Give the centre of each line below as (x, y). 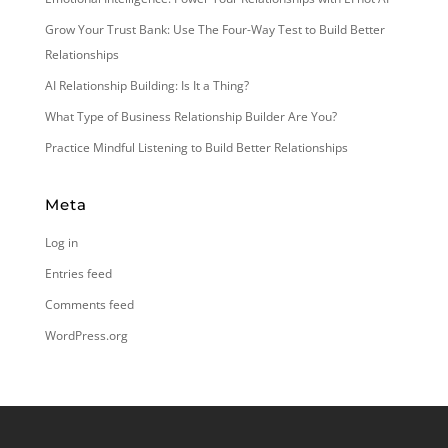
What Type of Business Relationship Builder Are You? (190, 117)
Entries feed (78, 274)
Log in (61, 243)
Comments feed (89, 305)
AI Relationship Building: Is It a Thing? (146, 86)
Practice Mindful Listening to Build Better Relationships (196, 148)
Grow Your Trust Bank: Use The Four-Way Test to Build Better (214, 30)
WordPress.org (86, 336)
